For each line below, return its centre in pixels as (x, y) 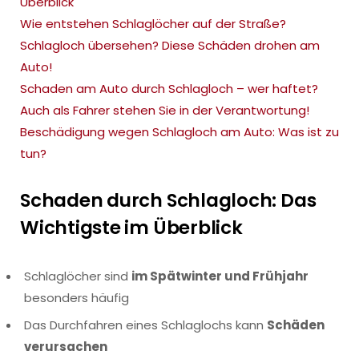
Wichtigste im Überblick (131, 227)
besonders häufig (77, 297)
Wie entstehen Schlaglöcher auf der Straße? (153, 24)
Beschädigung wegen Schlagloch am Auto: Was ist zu (179, 132)
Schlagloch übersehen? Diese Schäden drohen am (170, 45)
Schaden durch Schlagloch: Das (168, 200)
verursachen (66, 347)
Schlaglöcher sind (78, 276)
